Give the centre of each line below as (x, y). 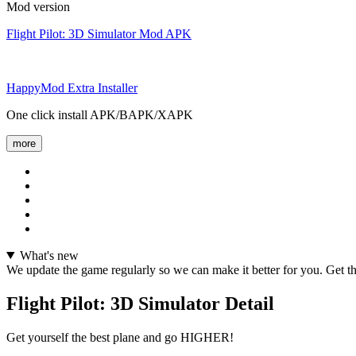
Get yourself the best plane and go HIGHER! (120, 337)
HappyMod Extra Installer (72, 87)
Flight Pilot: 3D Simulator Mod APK (99, 33)
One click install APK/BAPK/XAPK (100, 114)
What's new (49, 255)
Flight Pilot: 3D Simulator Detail (140, 303)
